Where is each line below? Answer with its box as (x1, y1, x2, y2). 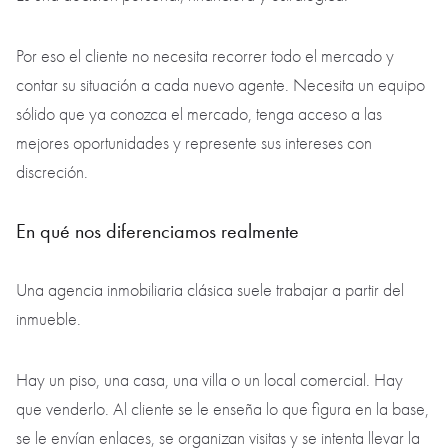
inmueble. (16, 309, 85, 331)
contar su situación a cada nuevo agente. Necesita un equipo (16, 75, 425, 97)
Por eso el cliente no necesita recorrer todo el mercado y (16, 46, 394, 68)
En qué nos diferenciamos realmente (16, 219, 304, 244)
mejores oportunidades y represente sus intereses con (16, 133, 372, 155)
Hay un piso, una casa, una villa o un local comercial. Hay (16, 370, 403, 392)
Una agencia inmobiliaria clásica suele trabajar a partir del (16, 280, 404, 302)
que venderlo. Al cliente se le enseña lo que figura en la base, (16, 399, 429, 421)
